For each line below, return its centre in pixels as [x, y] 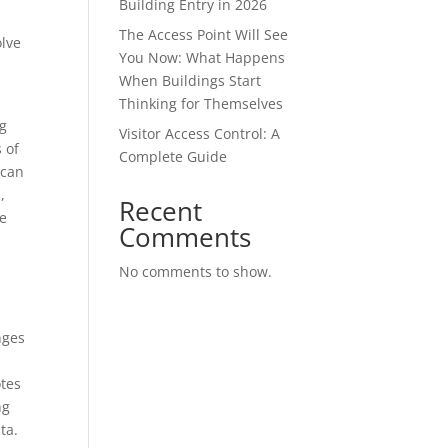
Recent [161, 211]
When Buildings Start [190, 80]
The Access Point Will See [204, 34]
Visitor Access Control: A [200, 133]
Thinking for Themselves [201, 103]
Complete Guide [173, 156]
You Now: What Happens [202, 57]
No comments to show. [196, 271]
